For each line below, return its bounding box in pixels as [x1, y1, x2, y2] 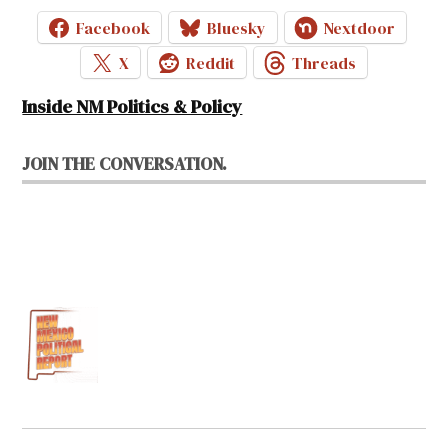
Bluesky [207, 16, 266, 39]
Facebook [76, 16, 150, 39]
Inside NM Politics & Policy [22, 94, 243, 120]
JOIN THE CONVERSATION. [22, 152, 228, 177]
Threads [292, 51, 356, 74]
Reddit [186, 51, 235, 74]
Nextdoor [323, 16, 395, 39]
